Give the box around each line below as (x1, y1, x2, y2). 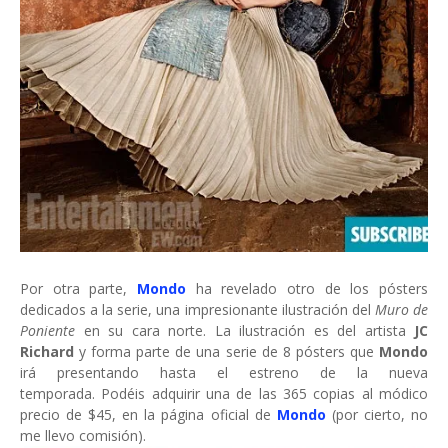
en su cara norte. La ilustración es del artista (83, 321, 414, 341)
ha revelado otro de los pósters (186, 279, 428, 299)
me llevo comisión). (20, 426, 146, 446)
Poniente (20, 321, 84, 341)
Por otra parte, (20, 279, 137, 299)
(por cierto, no (331, 405, 429, 425)
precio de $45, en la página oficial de (20, 405, 277, 425)
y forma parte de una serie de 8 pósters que (74, 342, 379, 362)
